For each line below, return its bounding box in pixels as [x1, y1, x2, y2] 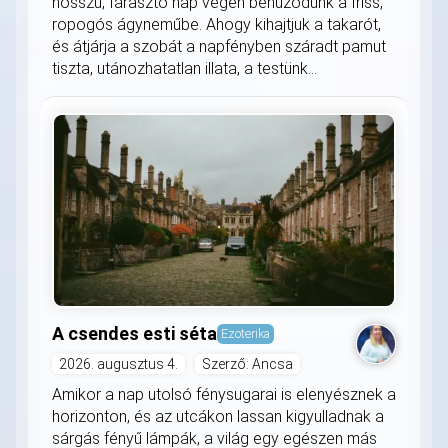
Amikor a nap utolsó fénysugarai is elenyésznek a [52, 385, 396, 405]
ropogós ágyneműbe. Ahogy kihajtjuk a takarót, [52, 15, 381, 35]
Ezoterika [221, 326, 270, 342]
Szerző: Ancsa [202, 356, 293, 373]
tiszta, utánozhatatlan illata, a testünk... [52, 59, 317, 79]
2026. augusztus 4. [59, 356, 178, 373]
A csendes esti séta [52, 323, 217, 345]
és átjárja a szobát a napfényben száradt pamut [52, 37, 386, 57]
